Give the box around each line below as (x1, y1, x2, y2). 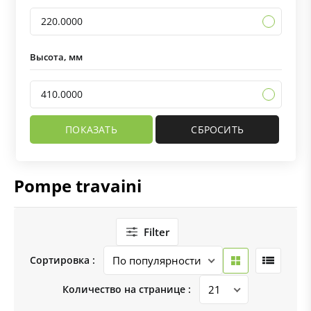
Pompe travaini (14, 174, 142, 197)
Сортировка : (30, 253, 95, 267)
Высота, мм (29, 51, 83, 63)
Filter (143, 225, 169, 239)
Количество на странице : (62, 283, 191, 296)
